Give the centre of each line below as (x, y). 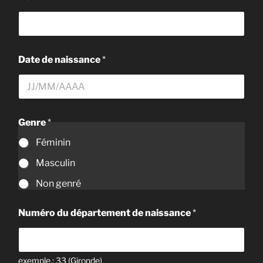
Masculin (55, 163)
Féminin (53, 142)
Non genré (58, 183)
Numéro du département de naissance (105, 213)
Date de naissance (60, 59)
